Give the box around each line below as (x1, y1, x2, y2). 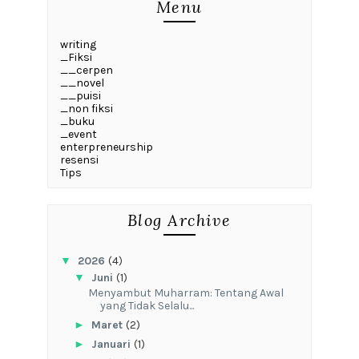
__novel (59, 75, 104, 90)
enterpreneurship (59, 139, 153, 154)
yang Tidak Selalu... (99, 299, 194, 313)
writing (59, 37, 96, 51)
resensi (59, 152, 99, 167)
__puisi (59, 88, 101, 103)
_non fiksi (59, 101, 113, 115)
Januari (91, 337, 134, 352)
